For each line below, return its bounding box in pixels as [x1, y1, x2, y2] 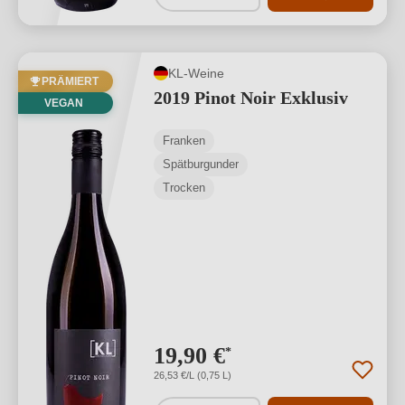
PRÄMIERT [42, 75, 99, 88]
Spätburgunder [163, 157, 239, 171]
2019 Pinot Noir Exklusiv [154, 88, 348, 108]
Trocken [163, 181, 205, 194]
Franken [163, 134, 205, 147]
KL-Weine [168, 65, 224, 80]
